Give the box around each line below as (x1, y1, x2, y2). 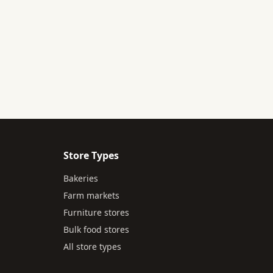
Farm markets (63, 190, 119, 201)
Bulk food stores (63, 224, 129, 235)
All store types (63, 241, 121, 252)
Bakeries (63, 172, 98, 184)
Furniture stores (63, 207, 129, 218)
